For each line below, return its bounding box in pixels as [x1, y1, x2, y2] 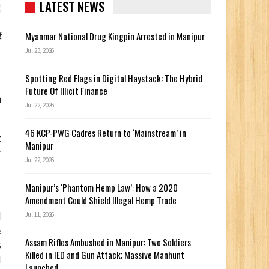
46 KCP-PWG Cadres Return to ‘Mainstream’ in [25, 126, 186, 140]
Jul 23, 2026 [25, 46, 55, 55]
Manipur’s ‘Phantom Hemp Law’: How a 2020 [25, 181, 178, 195]
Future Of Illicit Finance [25, 84, 107, 98]
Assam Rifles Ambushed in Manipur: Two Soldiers [25, 235, 191, 249]
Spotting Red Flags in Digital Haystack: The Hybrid [25, 71, 202, 85]
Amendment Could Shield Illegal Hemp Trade [25, 193, 177, 207]
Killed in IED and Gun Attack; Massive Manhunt [25, 248, 184, 262]
